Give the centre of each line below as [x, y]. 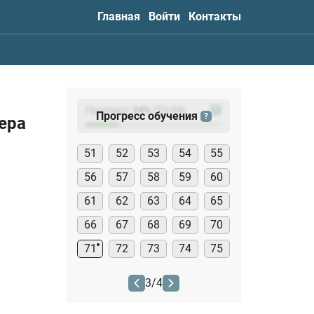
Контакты [215, 16]
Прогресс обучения [148, 116]
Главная [119, 16]
